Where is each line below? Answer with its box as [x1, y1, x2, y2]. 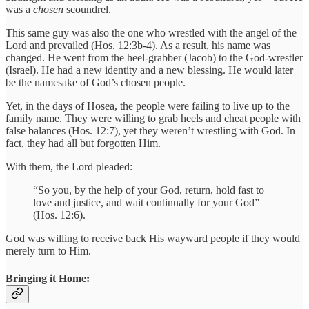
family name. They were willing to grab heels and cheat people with [6, 112, 301, 125]
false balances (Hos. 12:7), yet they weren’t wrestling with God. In [6, 125, 295, 137]
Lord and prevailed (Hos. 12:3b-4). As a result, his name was [6, 39, 270, 52]
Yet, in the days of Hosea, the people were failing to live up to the [6, 100, 290, 112]
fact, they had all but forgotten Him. [6, 137, 161, 150]
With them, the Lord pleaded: [6, 161, 132, 173]
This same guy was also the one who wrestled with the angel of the [6, 27, 297, 39]
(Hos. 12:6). [33, 209, 86, 221]
